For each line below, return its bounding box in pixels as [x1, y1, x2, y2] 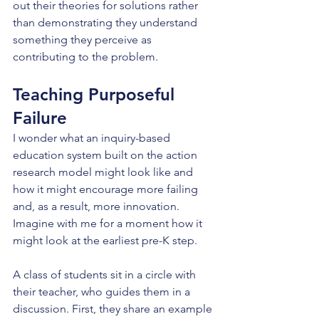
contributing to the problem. [13, 50, 158, 63]
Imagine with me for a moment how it [13, 216, 205, 230]
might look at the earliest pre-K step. [13, 234, 197, 247]
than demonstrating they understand [13, 16, 200, 29]
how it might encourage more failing [13, 182, 201, 196]
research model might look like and [13, 165, 196, 179]
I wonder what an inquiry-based [13, 131, 173, 145]
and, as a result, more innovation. [13, 199, 182, 213]
